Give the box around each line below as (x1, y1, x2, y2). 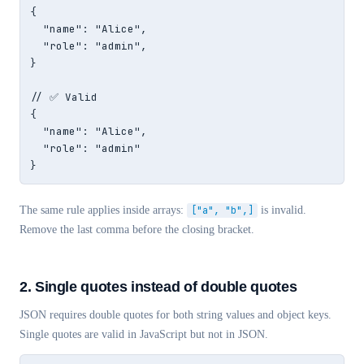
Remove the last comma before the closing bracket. (19, 223, 254, 236)
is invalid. (258, 204, 306, 216)
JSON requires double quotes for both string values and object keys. (19, 309, 331, 321)
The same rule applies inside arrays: (19, 204, 187, 216)
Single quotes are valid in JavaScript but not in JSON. (19, 328, 268, 340)
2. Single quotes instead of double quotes (19, 279, 297, 295)
